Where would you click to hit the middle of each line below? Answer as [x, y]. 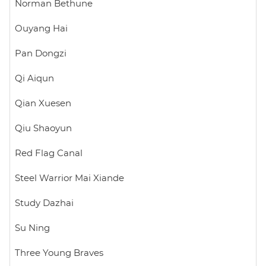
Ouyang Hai [41, 28]
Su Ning [32, 228]
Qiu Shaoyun [43, 128]
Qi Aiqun [34, 78]
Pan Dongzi [41, 53]
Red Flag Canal [49, 153]
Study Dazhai [44, 203]
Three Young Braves [59, 253]
